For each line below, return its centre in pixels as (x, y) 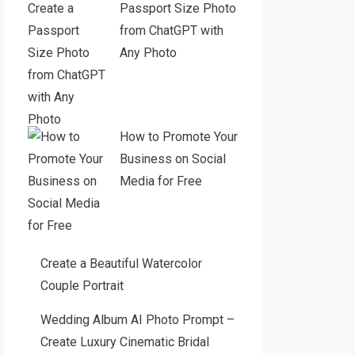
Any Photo (148, 53)
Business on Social (172, 159)
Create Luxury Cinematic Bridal (124, 342)
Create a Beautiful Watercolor (121, 263)
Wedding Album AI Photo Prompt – (137, 320)
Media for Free (160, 181)
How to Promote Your (178, 137)
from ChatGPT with (171, 31)
